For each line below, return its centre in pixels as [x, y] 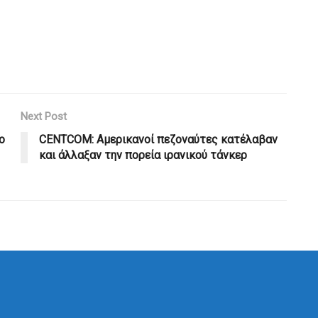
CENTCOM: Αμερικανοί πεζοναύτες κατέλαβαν [158, 139]
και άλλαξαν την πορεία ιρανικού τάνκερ [143, 155]
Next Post [44, 116]
